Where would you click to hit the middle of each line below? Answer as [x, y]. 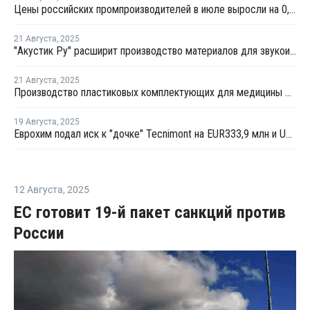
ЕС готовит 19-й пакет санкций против [150, 213]
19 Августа [35, 122]
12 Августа [38, 190]
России [39, 234]
